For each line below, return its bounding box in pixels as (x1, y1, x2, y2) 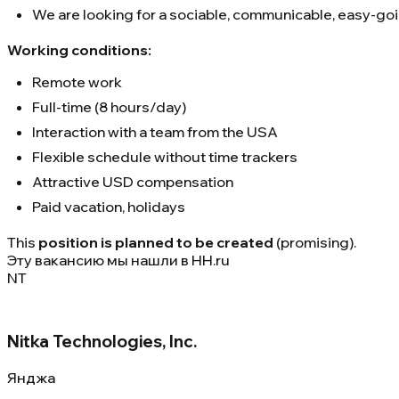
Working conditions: (7, 41, 151, 60)
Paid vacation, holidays (32, 198, 185, 216)
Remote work (32, 73, 122, 92)
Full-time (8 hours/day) (32, 98, 186, 117)
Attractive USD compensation (32, 173, 233, 191)
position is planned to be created (38, 233, 273, 252)
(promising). (273, 233, 356, 252)
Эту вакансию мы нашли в (7, 251, 189, 270)
